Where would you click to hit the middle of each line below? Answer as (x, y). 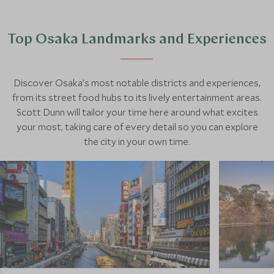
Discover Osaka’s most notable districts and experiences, (137, 83)
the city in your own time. (137, 141)
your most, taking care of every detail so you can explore (137, 127)
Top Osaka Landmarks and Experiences (137, 40)
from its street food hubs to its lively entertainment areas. (137, 97)
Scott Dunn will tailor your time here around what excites (137, 112)
